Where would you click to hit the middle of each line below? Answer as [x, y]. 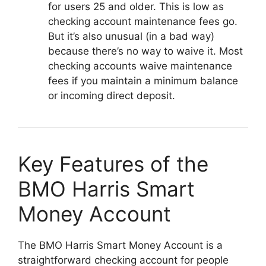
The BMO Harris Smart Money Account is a [120, 245]
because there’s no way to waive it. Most [145, 51]
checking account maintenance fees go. [143, 21]
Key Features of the [113, 164]
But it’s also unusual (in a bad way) [131, 36]
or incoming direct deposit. [113, 95]
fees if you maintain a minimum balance [143, 80]
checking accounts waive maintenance [140, 66]
